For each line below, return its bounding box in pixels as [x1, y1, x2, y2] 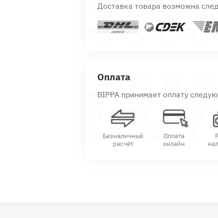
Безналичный [102, 131, 144, 140]
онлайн [163, 139, 185, 148]
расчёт [112, 139, 133, 148]
